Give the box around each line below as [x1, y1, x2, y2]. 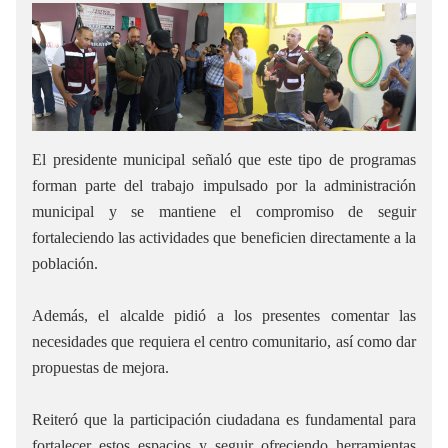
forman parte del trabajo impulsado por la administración [32, 177, 416, 195]
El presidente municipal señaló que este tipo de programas [32, 151, 416, 169]
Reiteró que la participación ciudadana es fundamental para [32, 411, 416, 429]
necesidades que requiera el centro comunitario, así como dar [32, 333, 416, 351]
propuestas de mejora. [32, 359, 169, 377]
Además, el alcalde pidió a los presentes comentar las [32, 307, 416, 325]
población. [32, 255, 98, 273]
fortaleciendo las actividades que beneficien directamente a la [32, 229, 416, 247]
